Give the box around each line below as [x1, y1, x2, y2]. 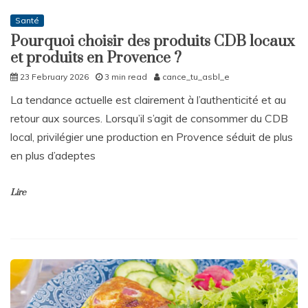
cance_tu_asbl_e [162, 71, 230, 82]
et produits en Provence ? [10, 48, 181, 67]
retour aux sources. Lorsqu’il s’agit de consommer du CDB [10, 111, 288, 125]
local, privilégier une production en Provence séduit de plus [10, 129, 293, 144]
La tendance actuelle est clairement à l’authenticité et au [10, 92, 286, 107]
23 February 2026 [20, 71, 89, 82]
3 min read [104, 71, 147, 82]
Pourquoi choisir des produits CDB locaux [10, 32, 295, 51]
